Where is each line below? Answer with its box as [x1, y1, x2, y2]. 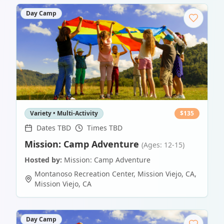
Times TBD [87, 123, 122, 133]
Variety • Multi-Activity [30, 109, 98, 118]
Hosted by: [24, 155, 62, 165]
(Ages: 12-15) [141, 140, 184, 150]
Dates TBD [36, 123, 71, 133]
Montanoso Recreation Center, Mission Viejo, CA [34, 169, 194, 179]
